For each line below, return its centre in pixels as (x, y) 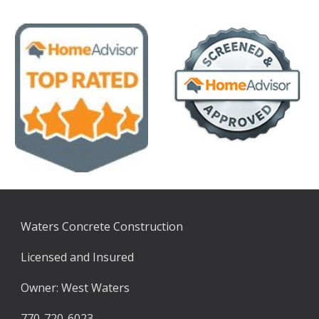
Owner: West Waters (75, 288)
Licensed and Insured (78, 257)
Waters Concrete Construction (102, 226)
